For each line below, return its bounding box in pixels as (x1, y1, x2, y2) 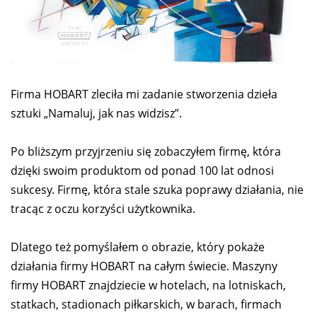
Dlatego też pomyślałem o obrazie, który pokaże (11, 238, 265, 255)
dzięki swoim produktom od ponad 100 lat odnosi (11, 162, 274, 178)
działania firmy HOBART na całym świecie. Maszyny (11, 258, 277, 274)
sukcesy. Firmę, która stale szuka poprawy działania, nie (11, 181, 304, 197)
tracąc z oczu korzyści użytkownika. (11, 200, 195, 217)
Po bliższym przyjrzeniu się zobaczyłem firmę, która (11, 143, 281, 159)
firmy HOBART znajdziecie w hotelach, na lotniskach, (11, 277, 286, 293)
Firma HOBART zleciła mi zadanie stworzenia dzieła (11, 86, 277, 102)
